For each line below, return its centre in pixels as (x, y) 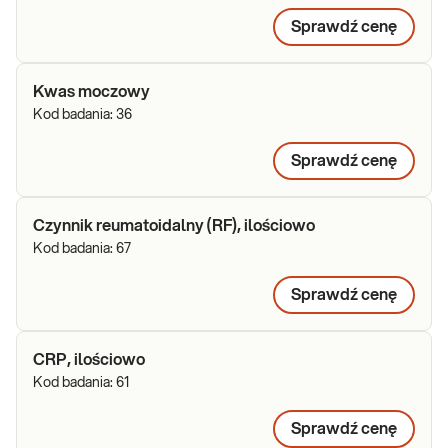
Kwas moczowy (91, 92)
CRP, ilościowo (89, 360)
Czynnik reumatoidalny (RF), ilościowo (174, 226)
